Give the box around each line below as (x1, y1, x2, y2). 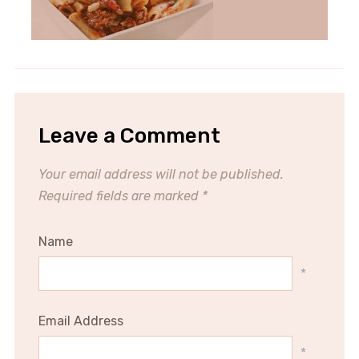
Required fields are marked (38, 188, 202, 204)
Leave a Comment (38, 123, 220, 149)
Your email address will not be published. (38, 167, 284, 183)
